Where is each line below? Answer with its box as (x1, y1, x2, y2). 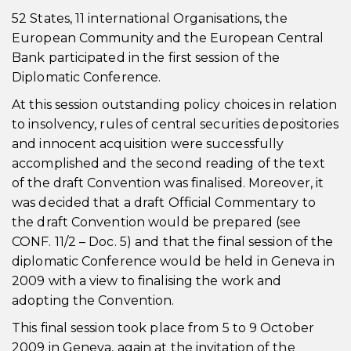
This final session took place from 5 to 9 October (12, 320, 314, 335)
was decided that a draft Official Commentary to (12, 195, 316, 210)
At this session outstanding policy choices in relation (12, 97, 338, 112)
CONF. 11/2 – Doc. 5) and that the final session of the (12, 234, 334, 249)
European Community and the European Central (12, 31, 324, 45)
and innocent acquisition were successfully (12, 136, 284, 151)
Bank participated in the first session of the (12, 50, 280, 65)
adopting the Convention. (12, 293, 175, 308)
